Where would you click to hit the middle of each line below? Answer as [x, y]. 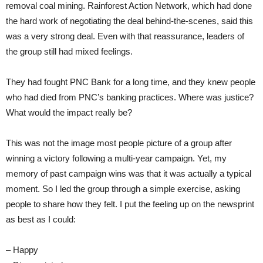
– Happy [22, 249]
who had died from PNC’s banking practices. [91, 97]
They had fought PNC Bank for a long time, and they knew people [131, 82]
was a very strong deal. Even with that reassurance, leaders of [125, 36]
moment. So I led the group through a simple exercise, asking [123, 188]
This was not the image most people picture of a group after [119, 143]
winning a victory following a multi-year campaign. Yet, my [116, 158]
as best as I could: [41, 219]
